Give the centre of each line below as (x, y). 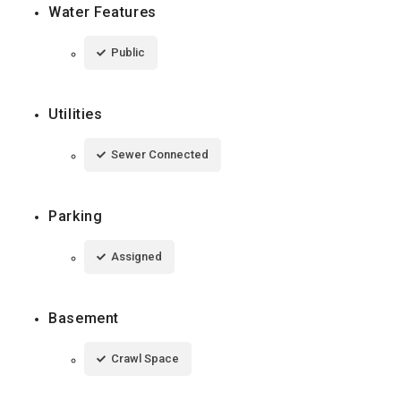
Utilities (76, 115)
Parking (76, 217)
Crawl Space (145, 359)
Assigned (137, 257)
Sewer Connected (160, 155)
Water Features (102, 13)
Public (128, 53)
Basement (84, 319)
